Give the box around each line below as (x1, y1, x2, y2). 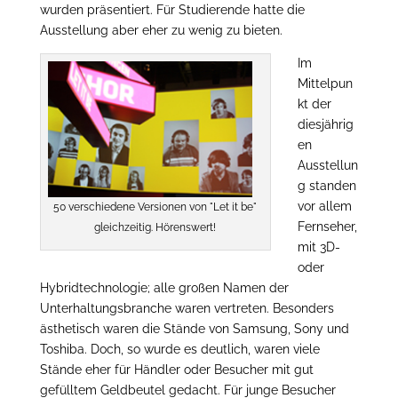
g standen (297, 179, 356, 193)
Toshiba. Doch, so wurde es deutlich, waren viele (39, 342, 320, 356)
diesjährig (297, 117, 354, 131)
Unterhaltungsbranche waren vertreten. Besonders (39, 301, 334, 315)
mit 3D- (297, 240, 340, 254)
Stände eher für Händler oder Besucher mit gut (39, 362, 314, 377)
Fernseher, (297, 219, 357, 234)
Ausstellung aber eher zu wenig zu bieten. (39, 23, 283, 37)
